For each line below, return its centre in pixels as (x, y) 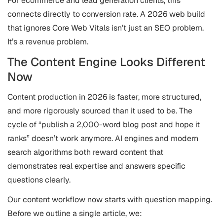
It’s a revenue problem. (48, 42)
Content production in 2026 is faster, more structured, (104, 97)
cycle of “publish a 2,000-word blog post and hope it (104, 125)
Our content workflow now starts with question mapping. (110, 200)
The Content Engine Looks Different (106, 62)
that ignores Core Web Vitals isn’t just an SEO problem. (106, 28)
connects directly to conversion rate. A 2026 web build (106, 14)
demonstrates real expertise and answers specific (96, 166)
